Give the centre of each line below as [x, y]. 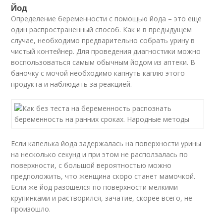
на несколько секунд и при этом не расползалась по [100, 154]
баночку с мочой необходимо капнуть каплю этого [98, 73]
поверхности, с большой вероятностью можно [91, 165]
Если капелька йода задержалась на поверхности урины [106, 143]
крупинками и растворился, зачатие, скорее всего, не [102, 198]
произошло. [31, 209]
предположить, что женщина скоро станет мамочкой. [103, 176]
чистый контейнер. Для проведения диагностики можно [106, 51]
